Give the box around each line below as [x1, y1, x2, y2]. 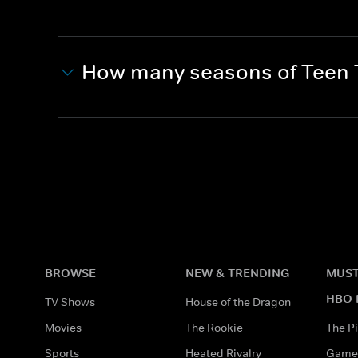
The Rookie [185, 320, 243, 335]
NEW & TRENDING [185, 265, 289, 280]
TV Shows [45, 294, 95, 309]
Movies [45, 320, 82, 335]
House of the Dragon [185, 294, 291, 309]
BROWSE [45, 265, 96, 280]
